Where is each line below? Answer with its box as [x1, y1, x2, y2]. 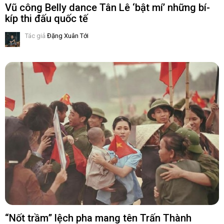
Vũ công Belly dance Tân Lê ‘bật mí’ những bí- [5, 1, 210, 13]
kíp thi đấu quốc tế [5, 12, 88, 24]
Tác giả [25, 31, 45, 39]
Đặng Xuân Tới [47, 31, 88, 39]
